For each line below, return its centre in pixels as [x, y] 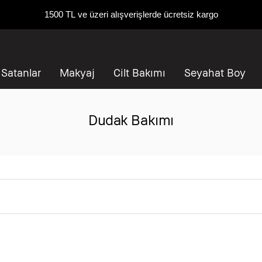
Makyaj [77, 72]
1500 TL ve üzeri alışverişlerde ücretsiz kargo [131, 14]
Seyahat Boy [215, 72]
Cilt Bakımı [139, 72]
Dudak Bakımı [131, 120]
